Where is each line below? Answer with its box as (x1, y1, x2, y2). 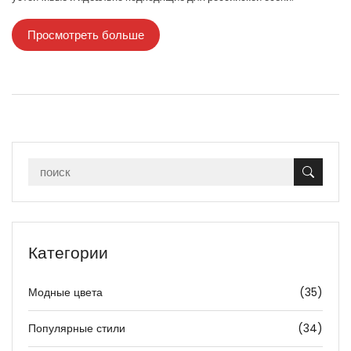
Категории (28, 241, 108, 265)
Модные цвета (28, 284, 103, 301)
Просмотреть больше (27, 27, 144, 44)
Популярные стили (28, 320, 125, 337)
